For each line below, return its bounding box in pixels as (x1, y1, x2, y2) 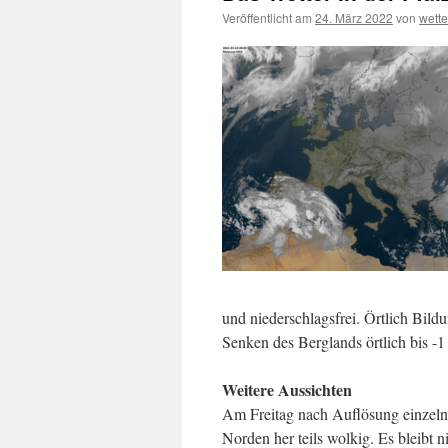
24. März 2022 (315, 9, 393, 26)
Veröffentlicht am (222, 9, 312, 26)
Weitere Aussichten (222, 378, 352, 401)
